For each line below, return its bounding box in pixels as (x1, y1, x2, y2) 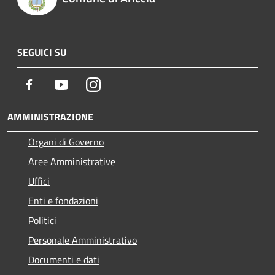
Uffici (28, 173, 50, 188)
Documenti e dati (28, 252, 99, 267)
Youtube (68, 76, 103, 91)
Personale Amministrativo (28, 232, 137, 247)
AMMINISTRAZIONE (7, 109, 93, 124)
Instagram (100, 76, 142, 91)
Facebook (36, 76, 74, 91)
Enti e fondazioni (28, 193, 98, 208)
